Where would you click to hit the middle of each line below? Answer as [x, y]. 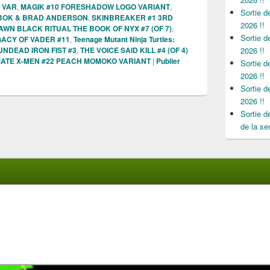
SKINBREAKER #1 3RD [132, 17]
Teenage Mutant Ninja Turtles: [124, 39]
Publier [168, 61]
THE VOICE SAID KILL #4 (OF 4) [134, 50]
